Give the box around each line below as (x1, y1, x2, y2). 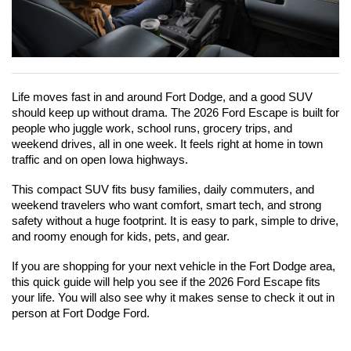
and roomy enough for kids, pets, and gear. (12, 230, 230, 243)
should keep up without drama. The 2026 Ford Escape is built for (12, 106, 339, 119)
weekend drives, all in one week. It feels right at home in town (12, 137, 323, 150)
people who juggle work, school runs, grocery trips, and (12, 121, 292, 135)
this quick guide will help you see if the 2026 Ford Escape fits (12, 275, 320, 288)
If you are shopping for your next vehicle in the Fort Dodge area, (12, 259, 335, 273)
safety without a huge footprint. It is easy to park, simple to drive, (12, 214, 338, 227)
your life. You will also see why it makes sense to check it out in (12, 291, 335, 304)
